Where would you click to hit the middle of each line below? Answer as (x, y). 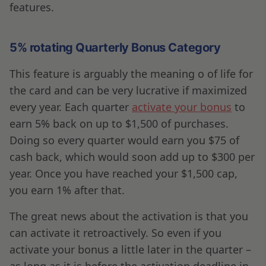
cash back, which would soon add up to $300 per (132, 156)
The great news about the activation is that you (129, 216)
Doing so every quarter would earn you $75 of (124, 140)
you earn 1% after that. (67, 190)
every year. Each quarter (71, 107)
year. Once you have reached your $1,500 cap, (123, 173)
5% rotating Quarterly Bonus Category (115, 47)
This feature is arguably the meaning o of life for (131, 73)
